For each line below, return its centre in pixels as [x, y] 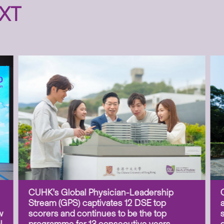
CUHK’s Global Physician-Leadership [101, 193]
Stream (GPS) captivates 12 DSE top [97, 203]
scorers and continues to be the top [97, 214]
